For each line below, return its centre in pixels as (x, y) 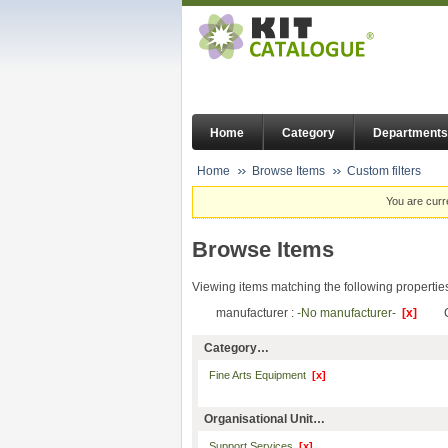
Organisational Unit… (264, 418)
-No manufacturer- (349, 313)
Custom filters (384, 171)
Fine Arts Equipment (260, 375)
